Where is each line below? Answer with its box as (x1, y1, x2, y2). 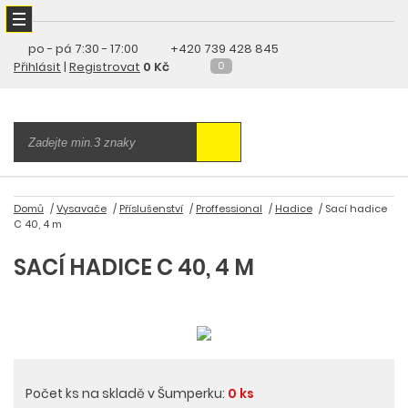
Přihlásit (14, 58, 61, 76)
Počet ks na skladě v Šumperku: (25, 384, 228, 403)
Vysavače (56, 201, 107, 216)
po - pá (28, 40, 72, 57)
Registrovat (69, 58, 140, 76)
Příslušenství (119, 201, 183, 216)
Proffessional (196, 201, 262, 216)
